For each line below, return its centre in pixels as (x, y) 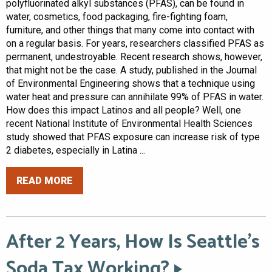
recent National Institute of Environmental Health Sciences (129, 124)
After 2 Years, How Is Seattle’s (133, 243)
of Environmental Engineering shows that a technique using (131, 84)
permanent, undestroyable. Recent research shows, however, (134, 57)
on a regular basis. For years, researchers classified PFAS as (135, 44)
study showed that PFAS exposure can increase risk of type (133, 137)
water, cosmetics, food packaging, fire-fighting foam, (117, 17)
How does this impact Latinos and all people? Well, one (124, 110)
